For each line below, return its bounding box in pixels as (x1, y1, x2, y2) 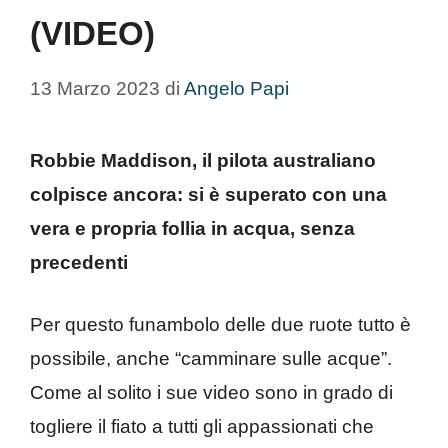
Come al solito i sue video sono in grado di (30, 382, 393, 403)
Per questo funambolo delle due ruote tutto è (30, 314, 411, 335)
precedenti (30, 251, 128, 273)
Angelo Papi (184, 77, 289, 99)
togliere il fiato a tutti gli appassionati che (30, 416, 374, 437)
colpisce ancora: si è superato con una (30, 183, 387, 205)
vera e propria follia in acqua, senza (30, 217, 355, 239)
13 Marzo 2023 (30, 77, 160, 99)
